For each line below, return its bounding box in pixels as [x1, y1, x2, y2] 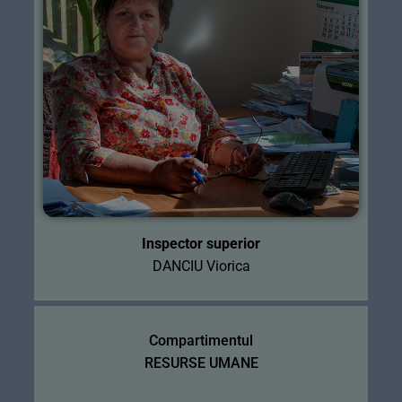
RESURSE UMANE [144, 354, 258, 372]
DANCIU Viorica [152, 258, 250, 275]
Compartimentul [149, 332, 253, 350]
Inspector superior [142, 235, 260, 253]
